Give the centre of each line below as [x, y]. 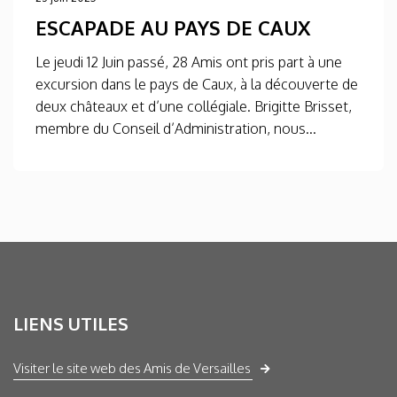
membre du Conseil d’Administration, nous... [176, 128]
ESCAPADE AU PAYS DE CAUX [173, 27]
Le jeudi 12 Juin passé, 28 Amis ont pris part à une [189, 62]
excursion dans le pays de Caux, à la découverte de [197, 84]
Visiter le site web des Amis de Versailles [132, 368]
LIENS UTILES [71, 323]
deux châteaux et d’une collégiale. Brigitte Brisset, [194, 106]
